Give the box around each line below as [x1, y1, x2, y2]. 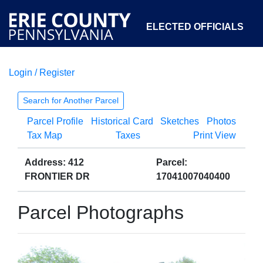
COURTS [39, 76, 79, 86]
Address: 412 [25, 157, 84, 167]
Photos [206, 116, 236, 126]
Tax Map [27, 130, 62, 140]
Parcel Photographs [18, 202, 184, 223]
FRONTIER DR [25, 171, 90, 181]
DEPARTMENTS [98, 76, 171, 86]
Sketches [160, 116, 200, 126]
